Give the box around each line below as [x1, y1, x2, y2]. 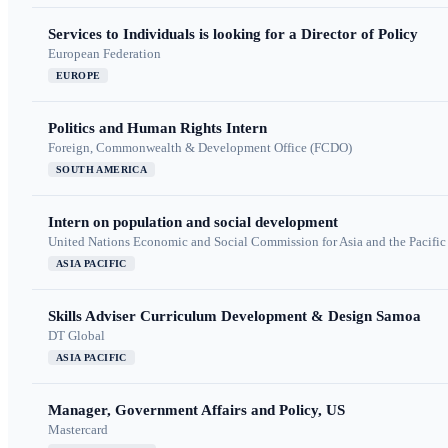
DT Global [48, 328, 105, 344]
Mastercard [48, 422, 108, 438]
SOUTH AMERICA [56, 164, 148, 176]
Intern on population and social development [48, 214, 338, 231]
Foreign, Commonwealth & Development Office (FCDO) [48, 140, 352, 156]
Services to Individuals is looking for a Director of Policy [48, 26, 418, 43]
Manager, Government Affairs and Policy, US [48, 402, 345, 419]
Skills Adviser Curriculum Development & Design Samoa [48, 308, 421, 325]
